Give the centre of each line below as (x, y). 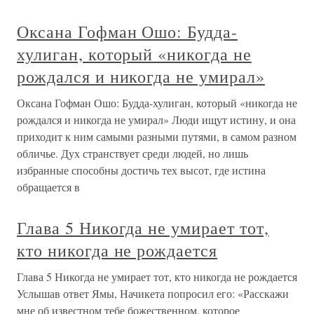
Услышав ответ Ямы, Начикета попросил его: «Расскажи (153, 293)
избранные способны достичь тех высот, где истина (141, 170)
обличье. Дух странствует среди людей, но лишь (132, 153)
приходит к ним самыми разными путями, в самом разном (157, 136)
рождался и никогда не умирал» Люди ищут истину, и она (156, 120)
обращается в (48, 187)
